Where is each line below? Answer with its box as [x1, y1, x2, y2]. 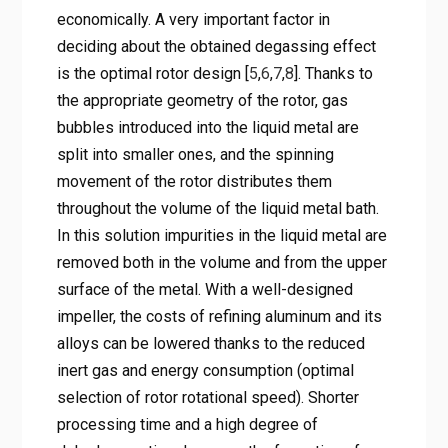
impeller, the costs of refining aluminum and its [56, 306, 382, 326]
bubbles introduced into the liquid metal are [56, 117, 359, 137]
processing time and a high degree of [56, 414, 318, 434]
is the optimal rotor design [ [56, 63, 249, 83]
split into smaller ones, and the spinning [56, 144, 334, 164]
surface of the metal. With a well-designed [56, 279, 353, 299]
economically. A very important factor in [56, 9, 330, 29]
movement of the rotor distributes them [56, 171, 332, 191]
